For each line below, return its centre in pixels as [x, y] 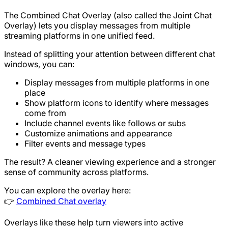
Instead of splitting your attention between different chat [110, 54]
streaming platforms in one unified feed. [79, 35]
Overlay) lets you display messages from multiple [97, 25]
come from [45, 113]
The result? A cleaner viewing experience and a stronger [110, 162]
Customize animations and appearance [98, 133]
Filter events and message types [85, 143]
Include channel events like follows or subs [105, 123]
